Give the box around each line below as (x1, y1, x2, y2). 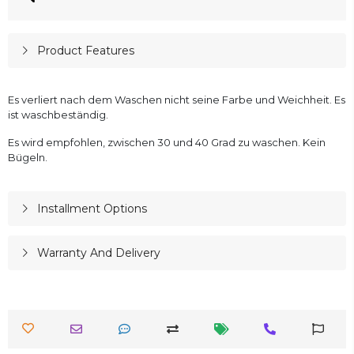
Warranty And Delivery (36, 246, 160, 261)
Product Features (36, 43, 134, 58)
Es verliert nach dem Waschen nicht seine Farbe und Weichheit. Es (8, 93, 345, 107)
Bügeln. (8, 151, 47, 164)
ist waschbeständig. (8, 108, 108, 122)
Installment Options (36, 201, 147, 217)
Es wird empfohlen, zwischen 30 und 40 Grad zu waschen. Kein (8, 136, 326, 149)
